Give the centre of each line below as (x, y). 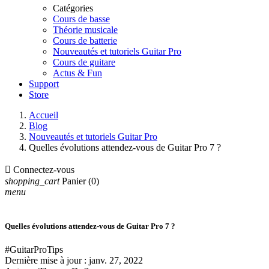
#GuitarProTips (34, 250)
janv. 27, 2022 (116, 261)
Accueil (44, 115)
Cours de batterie (85, 41)
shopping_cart (32, 181)
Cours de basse (81, 19)
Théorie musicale (85, 30)
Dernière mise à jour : (47, 261)
